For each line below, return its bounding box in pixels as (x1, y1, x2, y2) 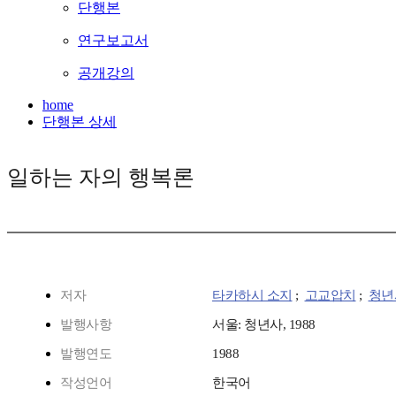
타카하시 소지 (212, 288, 293, 303)
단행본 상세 (42, 114, 117, 130)
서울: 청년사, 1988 (212, 317, 316, 332)
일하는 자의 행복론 (7, 165, 194, 190)
